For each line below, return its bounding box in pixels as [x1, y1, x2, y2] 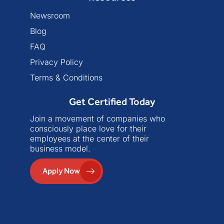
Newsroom [30, 10, 70, 20]
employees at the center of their [30, 133, 149, 143]
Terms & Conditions [30, 72, 102, 82]
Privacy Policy [30, 56, 83, 67]
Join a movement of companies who [30, 113, 165, 123]
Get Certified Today [68, 95, 155, 107]
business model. [30, 143, 90, 153]
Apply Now [42, 165, 80, 175]
